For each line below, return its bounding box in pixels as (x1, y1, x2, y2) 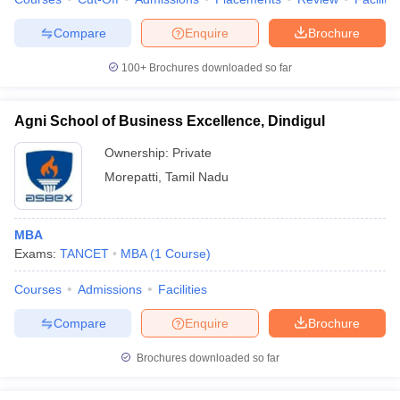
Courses (14, 282, 62, 296)
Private (172, 146, 212, 160)
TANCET (60, 246, 109, 261)
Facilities (158, 282, 207, 296)
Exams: (14, 246, 60, 261)
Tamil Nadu (165, 170, 229, 184)
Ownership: (104, 146, 172, 160)
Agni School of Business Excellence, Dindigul (14, 113, 325, 129)
